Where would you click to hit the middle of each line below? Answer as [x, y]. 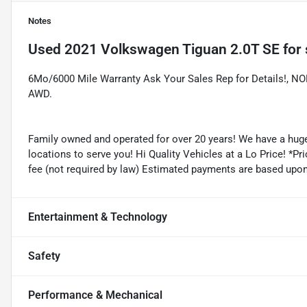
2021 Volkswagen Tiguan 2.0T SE [172, 50]
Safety [44, 256]
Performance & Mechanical [95, 295]
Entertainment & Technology [98, 217]
